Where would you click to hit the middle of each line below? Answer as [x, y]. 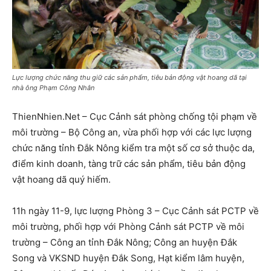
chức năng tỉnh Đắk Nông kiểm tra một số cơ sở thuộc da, [133, 148]
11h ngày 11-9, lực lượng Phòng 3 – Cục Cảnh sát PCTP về [135, 211]
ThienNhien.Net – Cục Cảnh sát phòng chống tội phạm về [135, 117]
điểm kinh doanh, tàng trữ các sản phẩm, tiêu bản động [129, 164]
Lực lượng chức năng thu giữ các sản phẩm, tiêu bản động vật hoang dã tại [129, 78]
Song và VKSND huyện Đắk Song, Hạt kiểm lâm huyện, [128, 258]
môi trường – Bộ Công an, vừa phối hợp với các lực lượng [132, 132]
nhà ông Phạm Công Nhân [53, 88]
